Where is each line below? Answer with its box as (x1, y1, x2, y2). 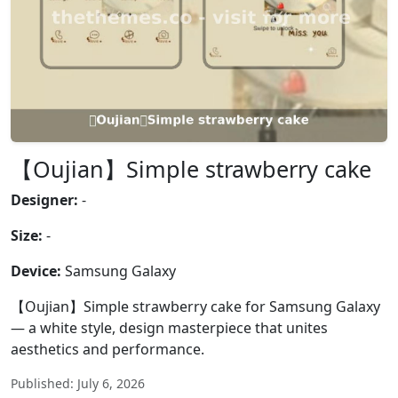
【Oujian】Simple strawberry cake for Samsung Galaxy (11, 297, 380, 316)
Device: (11, 261, 61, 281)
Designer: (11, 190, 78, 210)
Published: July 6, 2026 (11, 375, 145, 392)
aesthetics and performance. (11, 339, 204, 359)
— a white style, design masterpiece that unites (11, 318, 328, 338)
